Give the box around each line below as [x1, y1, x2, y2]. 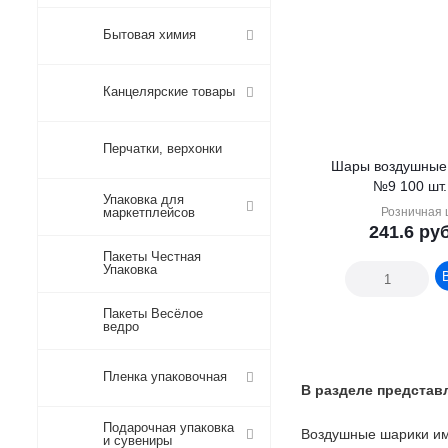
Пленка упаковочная [103, 369, 227, 384]
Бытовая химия [103, 27, 196, 42]
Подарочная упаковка [103, 420, 234, 435]
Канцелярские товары [103, 84, 235, 99]
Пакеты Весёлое [103, 306, 203, 321]
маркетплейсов [103, 205, 195, 220]
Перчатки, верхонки [103, 141, 222, 156]
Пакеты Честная [103, 249, 201, 264]
